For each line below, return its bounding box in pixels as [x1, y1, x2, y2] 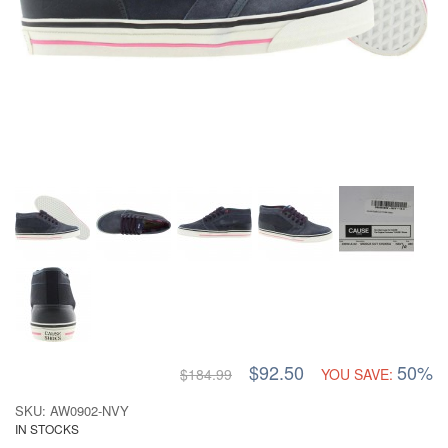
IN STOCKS [15, 420, 79, 437]
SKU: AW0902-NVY [15, 401, 129, 420]
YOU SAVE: [321, 364, 393, 384]
